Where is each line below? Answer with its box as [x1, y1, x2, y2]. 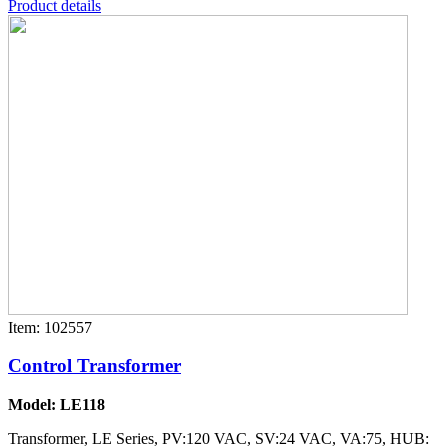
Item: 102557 [8, 318, 92, 336]
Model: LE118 [8, 396, 105, 414]
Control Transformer [8, 355, 181, 377]
